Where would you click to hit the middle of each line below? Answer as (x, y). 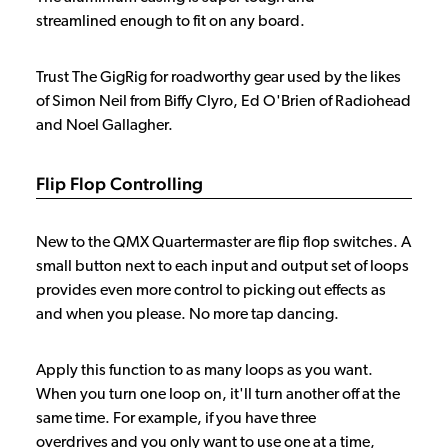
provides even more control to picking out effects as (211, 290)
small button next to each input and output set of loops (222, 266)
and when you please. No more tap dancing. (187, 314)
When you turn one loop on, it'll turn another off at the (218, 394)
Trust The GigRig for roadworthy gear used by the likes (218, 77)
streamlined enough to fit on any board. (170, 21)
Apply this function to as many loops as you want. (204, 370)
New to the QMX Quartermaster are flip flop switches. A (223, 242)
